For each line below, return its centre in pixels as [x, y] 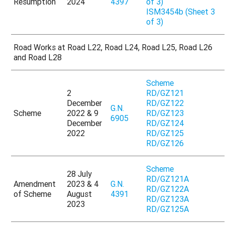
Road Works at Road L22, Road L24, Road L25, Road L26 [113, 47]
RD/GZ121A [168, 179]
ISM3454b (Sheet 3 [181, 12]
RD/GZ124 [165, 123]
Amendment [35, 184]
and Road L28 [38, 58]
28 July [80, 174]
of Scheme [33, 194]
